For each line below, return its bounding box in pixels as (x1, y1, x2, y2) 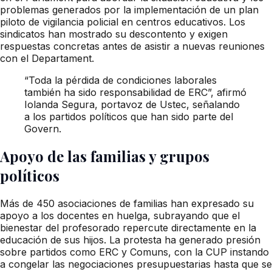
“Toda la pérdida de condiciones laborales (24, 73, 217, 86)
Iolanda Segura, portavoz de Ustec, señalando (24, 98, 240, 110)
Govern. (24, 122, 61, 135)
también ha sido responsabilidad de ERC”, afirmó (24, 86, 246, 98)
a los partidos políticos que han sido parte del (24, 110, 233, 123)
